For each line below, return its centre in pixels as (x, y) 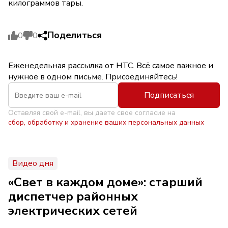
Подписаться (169, 95)
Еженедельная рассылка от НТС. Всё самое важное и (111, 66)
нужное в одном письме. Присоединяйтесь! (93, 77)
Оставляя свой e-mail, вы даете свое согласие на (92, 113)
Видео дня (33, 163)
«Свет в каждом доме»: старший (105, 182)
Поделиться (75, 35)
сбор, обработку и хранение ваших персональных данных (106, 122)
